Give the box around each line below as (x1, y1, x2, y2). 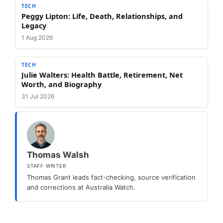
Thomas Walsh (27, 149, 89, 160)
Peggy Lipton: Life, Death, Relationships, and (21, 10, 183, 21)
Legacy (21, 20, 46, 30)
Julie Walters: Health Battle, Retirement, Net (21, 69, 183, 80)
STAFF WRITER (27, 162, 66, 169)
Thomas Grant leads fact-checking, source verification (27, 173, 196, 181)
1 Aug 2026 (21, 33, 53, 41)
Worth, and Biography (21, 79, 102, 89)
